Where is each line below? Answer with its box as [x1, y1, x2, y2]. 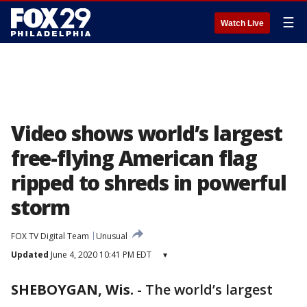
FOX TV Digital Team [11, 230, 89, 242]
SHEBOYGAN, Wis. [11, 280, 134, 299]
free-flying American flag [11, 144, 257, 172]
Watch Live [221, 19, 264, 28]
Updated [11, 249, 49, 260]
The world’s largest [145, 280, 273, 299]
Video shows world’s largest [11, 119, 282, 147]
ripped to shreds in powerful [11, 169, 286, 197]
